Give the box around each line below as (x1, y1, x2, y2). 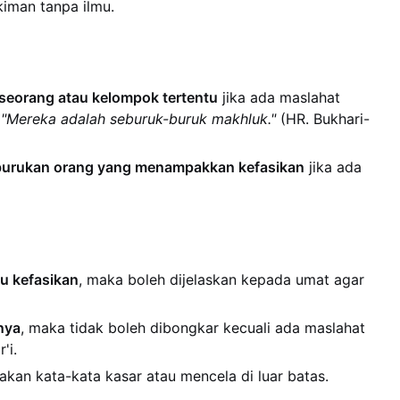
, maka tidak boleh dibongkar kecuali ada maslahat (21, 318, 365, 337)
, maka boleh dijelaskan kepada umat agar (79, 270, 364, 288)
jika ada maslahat (218, 87, 340, 106)
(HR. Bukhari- (276, 109, 370, 128)
